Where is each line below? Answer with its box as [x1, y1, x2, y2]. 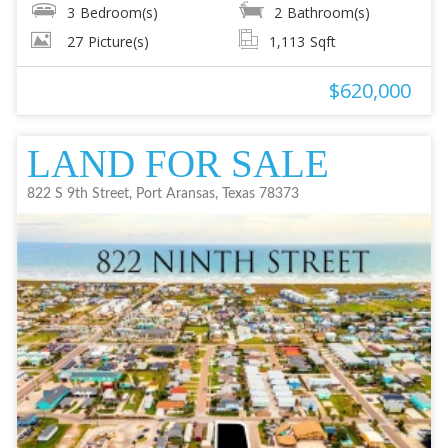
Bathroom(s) [287, 2, 370, 22]
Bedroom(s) [79, 2, 158, 22]
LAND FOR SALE [26, 141, 329, 185]
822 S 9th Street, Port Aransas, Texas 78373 [26, 186, 299, 201]
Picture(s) [87, 31, 149, 51]
